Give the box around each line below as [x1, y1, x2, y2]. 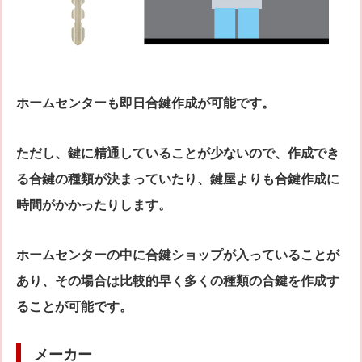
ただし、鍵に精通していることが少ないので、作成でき [16, 146, 339, 161]
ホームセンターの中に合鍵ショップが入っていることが [16, 248, 339, 263]
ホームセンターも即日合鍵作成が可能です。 [16, 96, 275, 111]
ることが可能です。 [16, 300, 133, 314]
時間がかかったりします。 [16, 198, 171, 213]
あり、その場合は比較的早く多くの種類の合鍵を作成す [16, 274, 339, 288]
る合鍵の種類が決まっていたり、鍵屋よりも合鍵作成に [16, 172, 339, 187]
